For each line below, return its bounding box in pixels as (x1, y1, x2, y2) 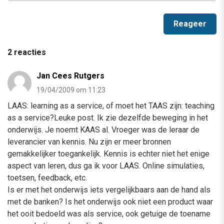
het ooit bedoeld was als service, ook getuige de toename (7, 209, 210, 219)
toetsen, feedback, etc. (7, 173, 87, 183)
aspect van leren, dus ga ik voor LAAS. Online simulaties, (7, 161, 204, 171)
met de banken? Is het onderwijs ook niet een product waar (7, 197, 213, 207)
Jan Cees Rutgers (36, 71, 104, 81)
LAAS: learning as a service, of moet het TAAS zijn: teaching (7, 101, 214, 111)
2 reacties (7, 47, 46, 57)
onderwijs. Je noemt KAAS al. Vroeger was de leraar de (7, 125, 199, 135)
